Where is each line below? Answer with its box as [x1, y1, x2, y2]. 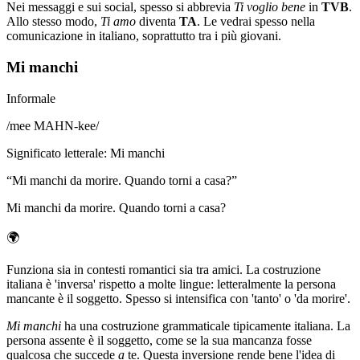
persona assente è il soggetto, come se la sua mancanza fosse [6, 333, 312, 347]
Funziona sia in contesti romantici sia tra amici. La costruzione [6, 262, 321, 276]
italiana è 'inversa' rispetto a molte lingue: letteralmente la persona [6, 276, 336, 291]
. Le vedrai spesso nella [197, 14, 315, 29]
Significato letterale [6, 145, 104, 160]
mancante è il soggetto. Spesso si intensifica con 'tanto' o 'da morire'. [6, 291, 350, 305]
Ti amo [100, 14, 136, 29]
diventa [136, 14, 179, 29]
